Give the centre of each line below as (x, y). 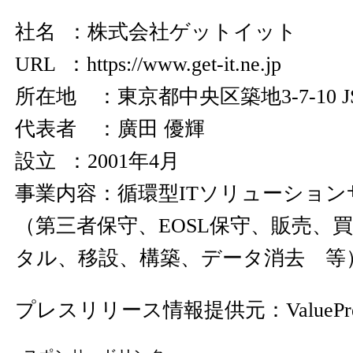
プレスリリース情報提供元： (150, 310)
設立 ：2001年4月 (97, 161)
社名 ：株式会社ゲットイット (156, 32)
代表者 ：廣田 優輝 (110, 129)
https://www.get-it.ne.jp (184, 64)
